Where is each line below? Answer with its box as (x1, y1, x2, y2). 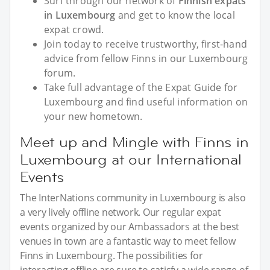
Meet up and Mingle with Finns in (20, 132, 249, 151)
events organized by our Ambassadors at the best (20, 219, 240, 233)
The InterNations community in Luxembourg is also (20, 190, 246, 204)
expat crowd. (44, 22, 104, 36)
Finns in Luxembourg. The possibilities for (20, 248, 203, 262)
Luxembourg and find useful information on (44, 95, 248, 108)
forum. (44, 66, 76, 80)
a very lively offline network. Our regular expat (20, 205, 221, 219)
